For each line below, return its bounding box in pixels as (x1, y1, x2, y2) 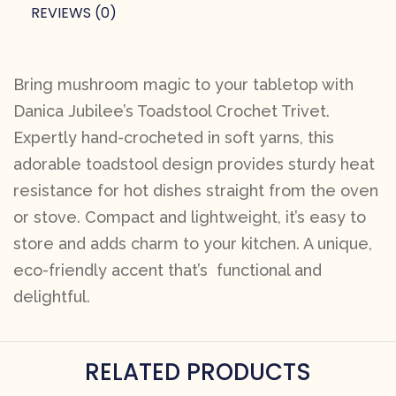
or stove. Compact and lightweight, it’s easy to (13, 207, 366, 226)
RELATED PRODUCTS (85, 355, 311, 388)
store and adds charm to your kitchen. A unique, (13, 233, 372, 253)
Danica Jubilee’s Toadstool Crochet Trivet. (13, 101, 330, 120)
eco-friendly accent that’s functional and (13, 260, 322, 279)
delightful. (13, 286, 90, 306)
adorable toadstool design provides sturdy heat (13, 154, 375, 173)
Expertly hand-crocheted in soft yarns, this (13, 127, 334, 147)
